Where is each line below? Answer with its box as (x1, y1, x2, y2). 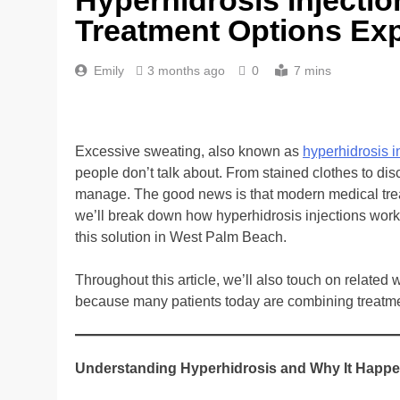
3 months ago (147, 62, 225, 78)
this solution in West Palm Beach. (75, 229, 287, 245)
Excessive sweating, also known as (75, 143, 303, 159)
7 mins (294, 62, 331, 78)
